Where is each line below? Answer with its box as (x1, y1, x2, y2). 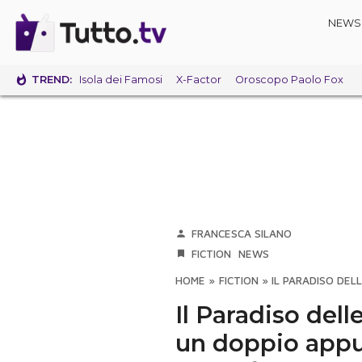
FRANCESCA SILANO (192, 227, 293, 240)
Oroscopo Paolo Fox (234, 74, 343, 86)
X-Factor (175, 74, 221, 86)
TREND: (32, 73, 73, 86)
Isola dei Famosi (78, 74, 162, 86)
